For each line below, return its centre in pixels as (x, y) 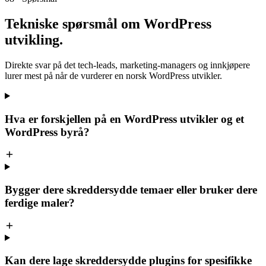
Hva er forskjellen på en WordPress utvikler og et (124, 119)
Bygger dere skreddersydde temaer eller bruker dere (131, 190)
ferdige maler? (40, 203)
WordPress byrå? (47, 132)
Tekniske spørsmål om (74, 23)
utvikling (32, 39)
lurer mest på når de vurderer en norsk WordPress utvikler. (113, 75)
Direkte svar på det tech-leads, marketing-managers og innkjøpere (127, 65)
